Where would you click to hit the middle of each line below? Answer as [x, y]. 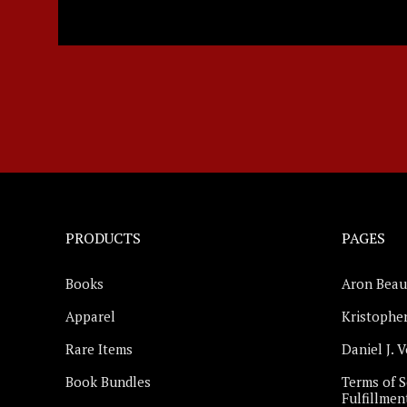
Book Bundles [108, 382]
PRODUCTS [103, 238]
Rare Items [99, 349]
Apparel [90, 316]
